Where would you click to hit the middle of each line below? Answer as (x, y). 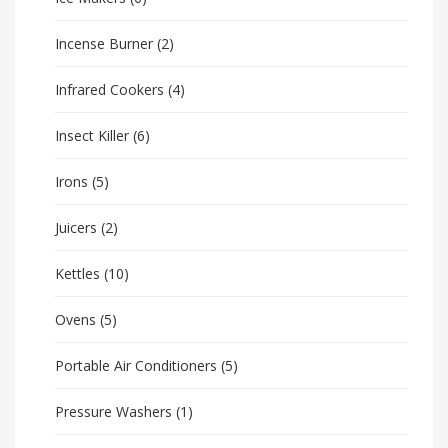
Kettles (77, 274)
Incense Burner (104, 44)
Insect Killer (92, 136)
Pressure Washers (113, 412)
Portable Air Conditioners (136, 366)
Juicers (76, 228)
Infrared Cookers (109, 90)
